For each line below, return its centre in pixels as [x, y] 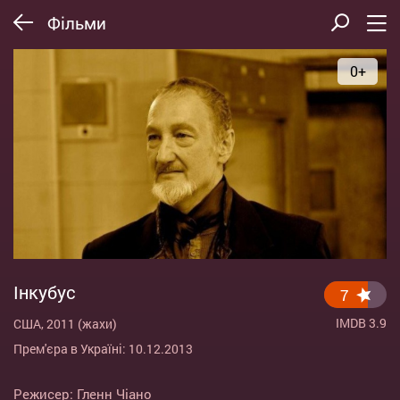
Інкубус [45, 292]
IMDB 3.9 [361, 323]
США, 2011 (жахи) [65, 324]
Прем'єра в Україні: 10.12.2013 [103, 349]
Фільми [77, 22]
